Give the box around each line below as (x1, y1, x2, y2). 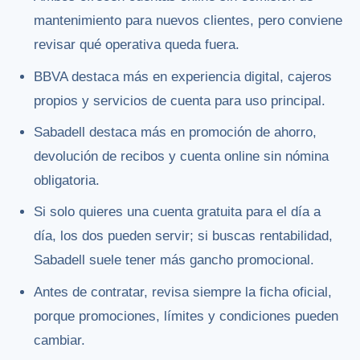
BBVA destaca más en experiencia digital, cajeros (34, 68, 333, 84)
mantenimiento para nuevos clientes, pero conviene (34, 13, 343, 29)
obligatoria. (34, 173, 100, 189)
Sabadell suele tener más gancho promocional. (34, 252, 315, 268)
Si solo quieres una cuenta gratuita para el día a (34, 204, 321, 220)
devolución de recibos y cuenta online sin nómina (34, 149, 329, 165)
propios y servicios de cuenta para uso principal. (34, 92, 326, 108)
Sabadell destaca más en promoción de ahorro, (34, 125, 317, 141)
